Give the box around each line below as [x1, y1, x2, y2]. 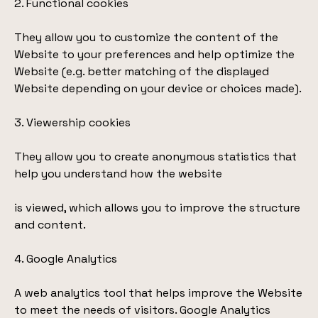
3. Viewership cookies [14, 115, 131, 130]
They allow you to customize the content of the [14, 30, 278, 45]
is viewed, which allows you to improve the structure [14, 200, 300, 215]
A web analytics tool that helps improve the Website [14, 285, 302, 300]
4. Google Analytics [14, 251, 117, 266]
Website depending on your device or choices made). [14, 81, 302, 96]
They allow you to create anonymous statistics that [14, 149, 297, 164]
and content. [14, 217, 86, 232]
